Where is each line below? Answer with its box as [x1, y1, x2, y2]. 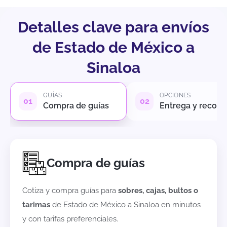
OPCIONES [160, 92, 191, 99]
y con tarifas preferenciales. [22, 214, 118, 224]
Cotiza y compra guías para [22, 186, 118, 196]
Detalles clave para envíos [18, 18, 209, 36]
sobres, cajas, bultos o [118, 186, 198, 196]
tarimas [22, 200, 50, 210]
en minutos [159, 200, 201, 210]
